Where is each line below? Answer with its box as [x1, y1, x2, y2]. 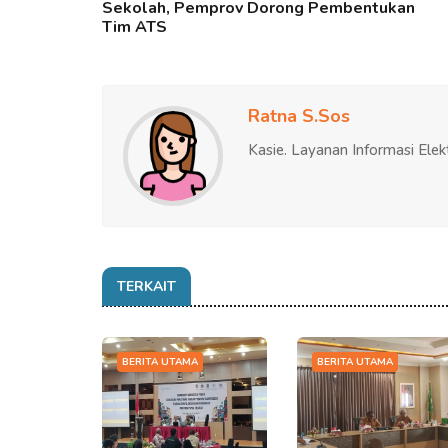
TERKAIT [117, 276, 176, 296]
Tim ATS [102, 15, 167, 38]
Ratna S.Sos [248, 103, 350, 128]
